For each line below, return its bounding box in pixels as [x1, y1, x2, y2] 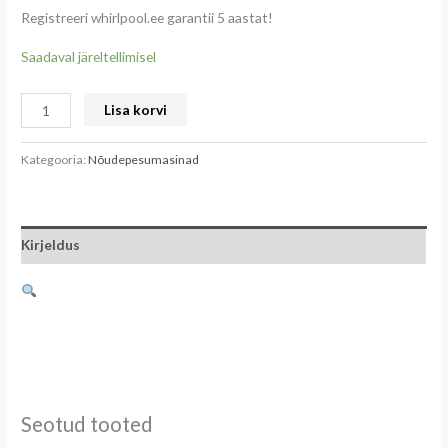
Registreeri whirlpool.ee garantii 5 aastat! [21, 9, 274, 27]
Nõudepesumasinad [88, 151, 200, 167]
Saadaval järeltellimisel [21, 48, 157, 66]
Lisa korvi [104, 101, 168, 119]
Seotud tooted [21, 411, 154, 436]
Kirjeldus [21, 236, 81, 254]
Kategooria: [21, 151, 89, 167]
